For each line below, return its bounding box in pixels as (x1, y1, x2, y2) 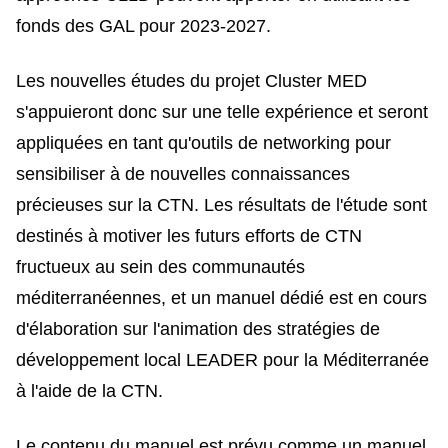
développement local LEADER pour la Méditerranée (16, 349, 429, 370)
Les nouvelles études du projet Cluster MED (16, 70, 367, 91)
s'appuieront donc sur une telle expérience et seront (16, 101, 428, 122)
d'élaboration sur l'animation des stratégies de (16, 318, 380, 339)
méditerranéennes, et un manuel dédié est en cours (16, 287, 427, 308)
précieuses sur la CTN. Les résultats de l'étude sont (16, 194, 427, 215)
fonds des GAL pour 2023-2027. (16, 15, 271, 36)
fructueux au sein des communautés (16, 256, 305, 277)
